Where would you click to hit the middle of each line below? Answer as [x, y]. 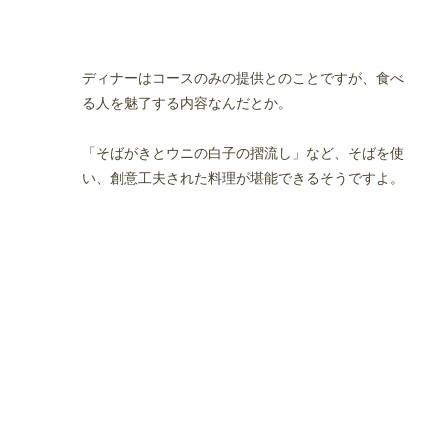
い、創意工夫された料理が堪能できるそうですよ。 [243, 177]
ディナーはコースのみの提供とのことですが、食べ [243, 77]
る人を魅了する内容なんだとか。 [187, 102]
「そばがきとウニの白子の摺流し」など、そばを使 [243, 152]
